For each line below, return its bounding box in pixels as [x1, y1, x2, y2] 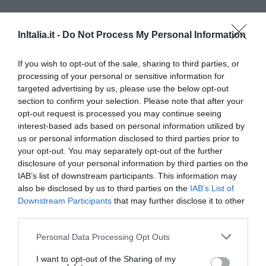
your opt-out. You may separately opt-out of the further [18, 146, 223, 156]
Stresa [40, 188, 62, 198]
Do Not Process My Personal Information [62, 30, 246, 40]
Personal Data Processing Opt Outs [36, 232, 170, 242]
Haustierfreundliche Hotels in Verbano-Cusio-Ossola [28, 164, 251, 176]
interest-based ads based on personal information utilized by [18, 121, 245, 131]
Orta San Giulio [40, 125, 91, 135]
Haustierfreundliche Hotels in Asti [28, 88, 172, 100]
